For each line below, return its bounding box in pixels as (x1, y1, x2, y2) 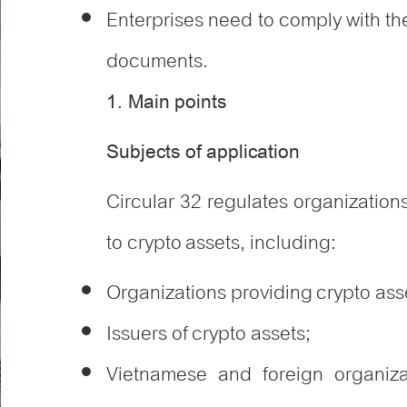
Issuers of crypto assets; (106, 313, 315, 355)
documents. (106, 40, 208, 83)
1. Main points (106, 84, 227, 122)
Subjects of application (106, 134, 306, 172)
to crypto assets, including (106, 222, 332, 264)
